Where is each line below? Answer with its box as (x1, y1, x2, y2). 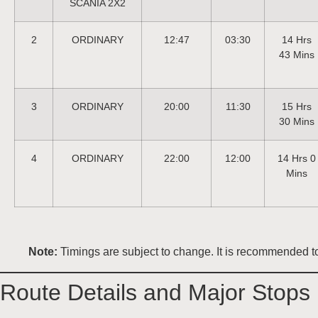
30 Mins (278, 115, 314, 127)
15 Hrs (281, 100, 312, 112)
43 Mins (278, 48, 314, 60)
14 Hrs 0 (277, 152, 316, 164)
